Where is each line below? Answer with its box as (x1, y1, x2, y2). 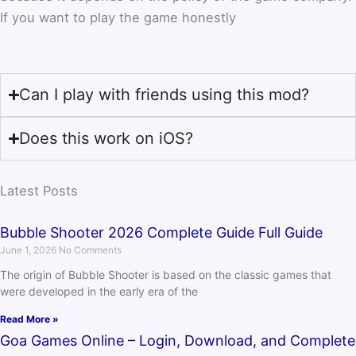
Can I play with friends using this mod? (19, 85, 310, 105)
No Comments (59, 244, 122, 257)
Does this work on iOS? (19, 129, 194, 149)
